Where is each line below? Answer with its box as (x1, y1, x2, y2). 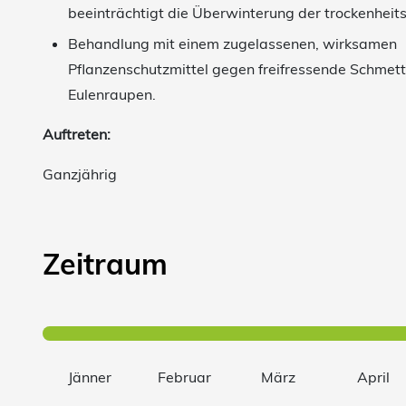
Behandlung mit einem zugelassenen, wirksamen (68, 34, 397, 53)
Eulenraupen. (68, 85, 156, 103)
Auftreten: (43, 125, 111, 143)
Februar (157, 368, 211, 386)
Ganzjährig (43, 165, 117, 183)
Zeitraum (43, 246, 168, 282)
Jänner (68, 368, 112, 386)
